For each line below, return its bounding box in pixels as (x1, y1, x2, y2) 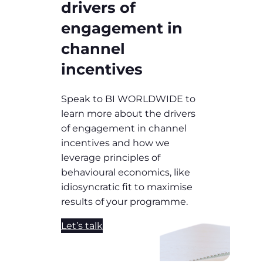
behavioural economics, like (61, 167, 190, 178)
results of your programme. (61, 196, 188, 208)
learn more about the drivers (61, 108, 195, 120)
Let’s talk (61, 220, 103, 232)
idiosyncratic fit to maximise (61, 181, 193, 193)
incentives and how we (61, 137, 170, 149)
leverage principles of (61, 152, 160, 164)
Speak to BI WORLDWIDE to (61, 93, 195, 105)
